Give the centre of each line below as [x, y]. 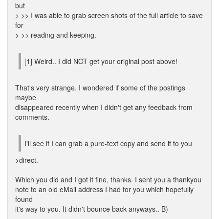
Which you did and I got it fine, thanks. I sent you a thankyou [108, 179]
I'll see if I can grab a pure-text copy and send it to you [108, 143]
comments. [32, 117]
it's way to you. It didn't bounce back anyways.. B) [92, 209]
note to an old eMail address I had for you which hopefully [104, 189]
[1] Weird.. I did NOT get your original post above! [101, 61]
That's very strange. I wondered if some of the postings [100, 88]
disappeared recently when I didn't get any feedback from [104, 107]
